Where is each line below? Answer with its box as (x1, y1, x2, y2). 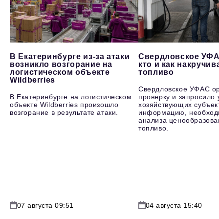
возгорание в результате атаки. (10, 109, 119, 117)
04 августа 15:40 (145, 201, 202, 209)
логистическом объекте (10, 68, 110, 77)
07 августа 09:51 (17, 201, 74, 209)
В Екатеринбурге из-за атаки (10, 52, 130, 61)
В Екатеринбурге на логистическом (10, 93, 132, 101)
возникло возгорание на (10, 60, 113, 69)
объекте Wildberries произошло (10, 101, 119, 109)
